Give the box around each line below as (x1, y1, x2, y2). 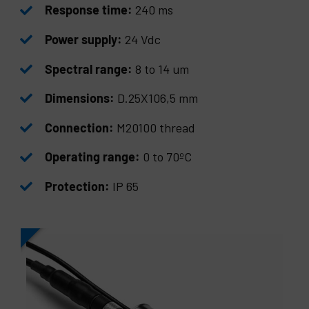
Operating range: (45, 149, 141, 165)
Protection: (45, 178, 110, 194)
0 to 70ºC (140, 149, 192, 165)
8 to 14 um (132, 61, 190, 77)
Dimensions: (45, 90, 115, 106)
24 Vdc (122, 31, 161, 47)
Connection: (45, 119, 117, 135)
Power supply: (45, 31, 123, 47)
